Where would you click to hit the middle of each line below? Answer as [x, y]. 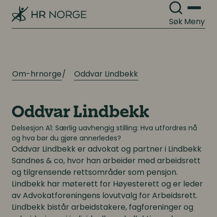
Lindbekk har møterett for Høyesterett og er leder [107, 184]
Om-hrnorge [37, 74]
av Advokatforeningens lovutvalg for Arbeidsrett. [105, 195]
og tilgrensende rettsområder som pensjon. [95, 172]
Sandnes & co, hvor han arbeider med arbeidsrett [106, 161]
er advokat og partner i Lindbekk [139, 149]
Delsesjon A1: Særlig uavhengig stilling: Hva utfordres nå [104, 128]
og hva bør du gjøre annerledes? [66, 138]
